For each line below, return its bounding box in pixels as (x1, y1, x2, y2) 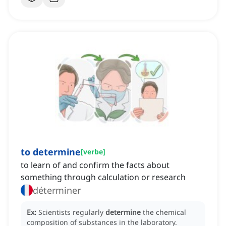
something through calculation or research (21, 172, 186, 183)
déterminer (33, 184, 81, 197)
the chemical (143, 207, 186, 217)
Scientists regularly (38, 207, 105, 217)
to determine (21, 146, 81, 158)
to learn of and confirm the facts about (21, 159, 169, 171)
